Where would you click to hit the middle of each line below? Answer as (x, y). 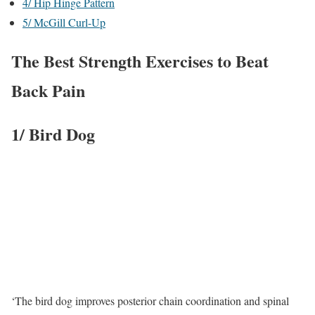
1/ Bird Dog (53, 134)
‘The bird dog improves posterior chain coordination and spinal (150, 301)
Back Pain (48, 90)
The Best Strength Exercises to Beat (140, 60)
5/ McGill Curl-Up (64, 22)
